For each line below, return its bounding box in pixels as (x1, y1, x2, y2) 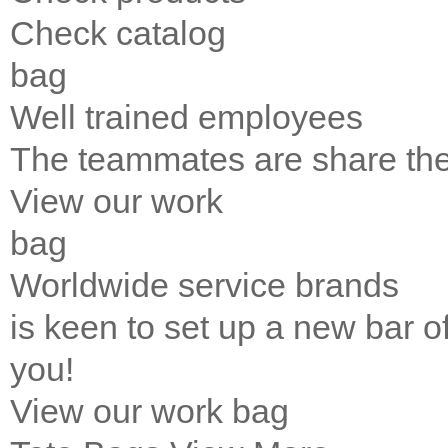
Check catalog (10, 14, 226, 53)
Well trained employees (10, 98, 363, 137)
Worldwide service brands (10, 266, 399, 305)
